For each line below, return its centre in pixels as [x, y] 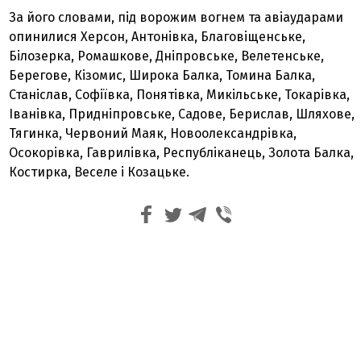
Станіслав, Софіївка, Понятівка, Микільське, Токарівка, [180, 95]
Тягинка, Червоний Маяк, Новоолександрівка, [153, 133]
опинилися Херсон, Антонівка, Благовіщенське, [158, 37]
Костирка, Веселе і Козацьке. [100, 172]
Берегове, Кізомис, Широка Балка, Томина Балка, [162, 75]
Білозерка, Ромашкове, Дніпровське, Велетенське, [167, 56]
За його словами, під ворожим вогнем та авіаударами [176, 17]
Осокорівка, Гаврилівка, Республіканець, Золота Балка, [182, 153]
